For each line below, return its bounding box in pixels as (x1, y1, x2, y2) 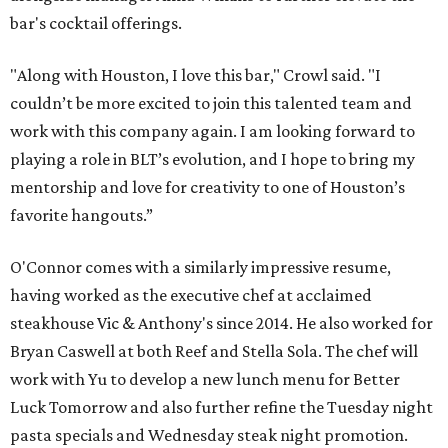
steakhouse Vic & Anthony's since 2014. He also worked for (10, 313, 433, 334)
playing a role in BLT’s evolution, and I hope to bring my (10, 149, 415, 170)
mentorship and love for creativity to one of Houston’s (10, 177, 405, 198)
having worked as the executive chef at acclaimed (10, 285, 372, 306)
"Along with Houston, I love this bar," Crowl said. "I (10, 65, 381, 86)
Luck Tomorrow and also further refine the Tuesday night (10, 397, 433, 418)
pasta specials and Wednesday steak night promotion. (10, 425, 408, 446)
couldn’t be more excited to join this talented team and (10, 93, 412, 114)
